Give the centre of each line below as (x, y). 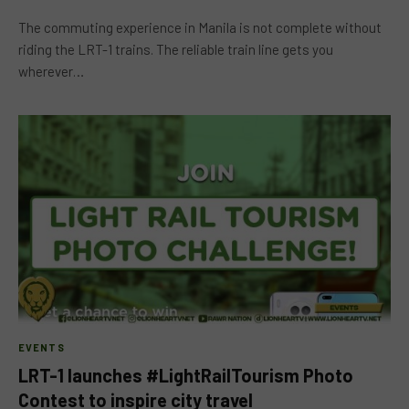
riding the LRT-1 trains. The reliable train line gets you (176, 49)
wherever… (51, 71)
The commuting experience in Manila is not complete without (200, 27)
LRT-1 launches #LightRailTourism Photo (186, 375)
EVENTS (42, 347)
